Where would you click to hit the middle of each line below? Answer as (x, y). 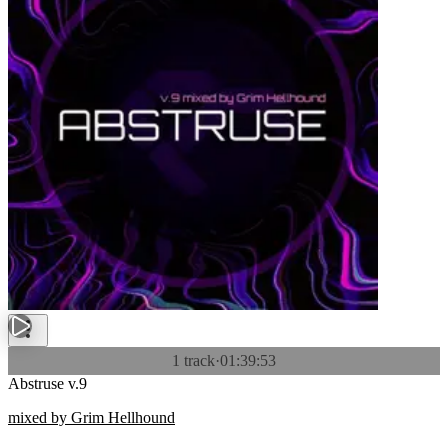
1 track (193, 360)
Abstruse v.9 (47, 383)
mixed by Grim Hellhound (91, 417)
